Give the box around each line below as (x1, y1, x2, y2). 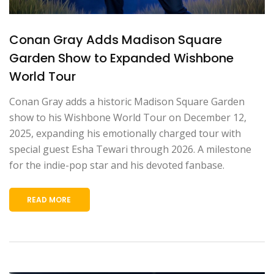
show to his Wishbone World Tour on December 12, (9, 110, 246, 124)
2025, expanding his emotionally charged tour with (9, 126, 241, 140)
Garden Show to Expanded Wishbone (9, 49, 234, 67)
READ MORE (27, 194, 71, 205)
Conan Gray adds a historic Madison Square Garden (9, 94, 245, 108)
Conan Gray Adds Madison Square (9, 31, 222, 48)
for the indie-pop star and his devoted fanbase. (9, 158, 224, 172)
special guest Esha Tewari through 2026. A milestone (9, 142, 251, 156)
